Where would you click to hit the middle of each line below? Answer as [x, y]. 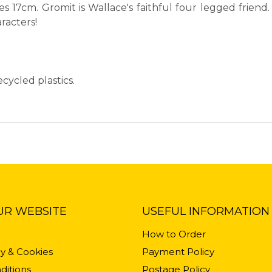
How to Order [174, 234]
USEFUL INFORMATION [206, 212]
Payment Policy [178, 252]
